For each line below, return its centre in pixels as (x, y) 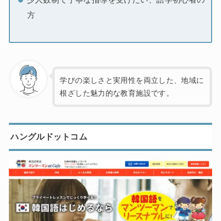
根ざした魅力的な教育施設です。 (117, 93)
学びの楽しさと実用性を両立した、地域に (132, 81)
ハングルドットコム (49, 137)
